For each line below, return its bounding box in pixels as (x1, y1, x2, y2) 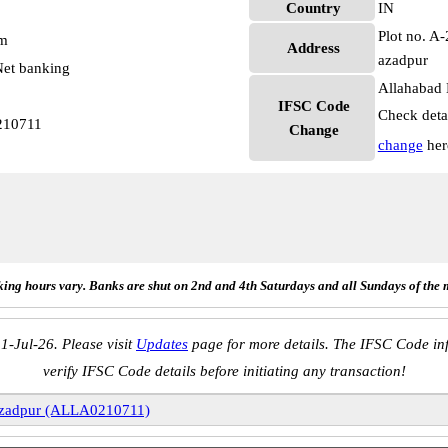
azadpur (377, 52, 428, 68)
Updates (136, 336, 188, 352)
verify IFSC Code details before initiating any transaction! (42, 363, 406, 379)
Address (287, 40, 341, 56)
